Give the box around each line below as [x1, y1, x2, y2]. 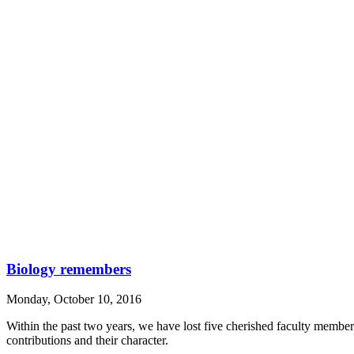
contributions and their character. [6, 333, 168, 348]
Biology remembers [6, 260, 131, 277]
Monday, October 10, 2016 [6, 292, 141, 307]
